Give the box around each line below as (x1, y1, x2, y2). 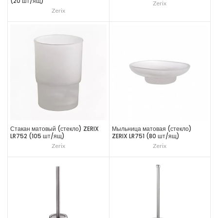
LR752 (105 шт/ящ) (10, 132, 65, 140)
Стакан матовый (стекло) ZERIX (10, 125, 99, 133)
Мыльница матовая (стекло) (111, 125, 192, 133)
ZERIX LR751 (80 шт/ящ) (111, 132, 180, 140)
